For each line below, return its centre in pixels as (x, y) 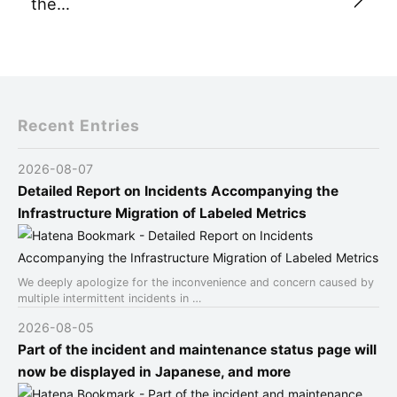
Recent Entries (79, 125)
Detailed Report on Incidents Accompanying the (178, 191)
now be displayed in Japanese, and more (154, 371)
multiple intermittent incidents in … (109, 298)
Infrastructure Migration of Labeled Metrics (162, 213)
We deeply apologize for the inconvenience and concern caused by (196, 282)
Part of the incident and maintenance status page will (197, 349)
